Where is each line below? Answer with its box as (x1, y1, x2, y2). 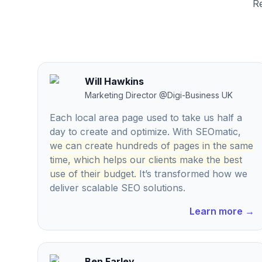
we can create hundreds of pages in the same (50, 140, 253, 151)
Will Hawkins (85, 75, 144, 87)
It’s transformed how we (139, 168, 247, 180)
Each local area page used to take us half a (50, 112, 242, 123)
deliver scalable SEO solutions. (50, 182, 185, 194)
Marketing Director (85, 90, 157, 100)
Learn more (189, 205, 243, 217)
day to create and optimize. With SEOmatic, (50, 126, 241, 137)
